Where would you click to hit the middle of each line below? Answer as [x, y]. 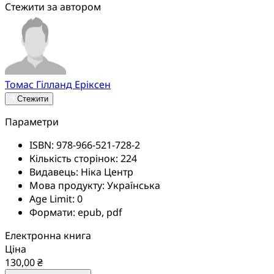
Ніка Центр [107, 172]
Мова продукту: [68, 185]
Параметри [32, 121]
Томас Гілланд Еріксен [58, 84]
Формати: [54, 212]
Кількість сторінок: [75, 158]
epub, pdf [100, 212]
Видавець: [55, 172]
